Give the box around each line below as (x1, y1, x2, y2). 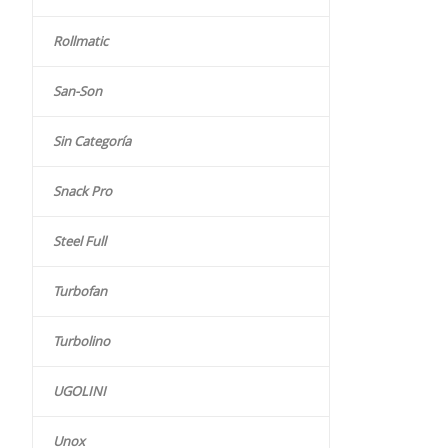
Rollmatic (53, 32, 108, 51)
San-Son (53, 82, 102, 101)
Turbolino (53, 332, 110, 351)
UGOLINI (53, 382, 106, 401)
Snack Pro (53, 182, 112, 201)
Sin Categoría (53, 132, 131, 151)
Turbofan (53, 282, 107, 301)
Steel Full (53, 232, 106, 251)
